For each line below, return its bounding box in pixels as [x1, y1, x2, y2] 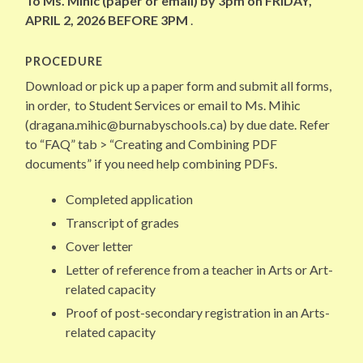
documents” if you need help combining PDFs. [25, 156, 278, 172]
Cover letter [66, 238, 134, 254]
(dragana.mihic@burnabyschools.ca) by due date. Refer [25, 117, 331, 133]
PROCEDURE [25, 54, 104, 69]
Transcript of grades [66, 215, 180, 231]
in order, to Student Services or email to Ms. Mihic [25, 97, 301, 113]
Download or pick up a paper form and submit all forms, [25, 78, 332, 94]
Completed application [66, 191, 194, 207]
